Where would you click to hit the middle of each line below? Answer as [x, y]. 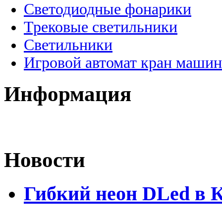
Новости [45, 160]
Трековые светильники [101, 27]
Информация [68, 94]
